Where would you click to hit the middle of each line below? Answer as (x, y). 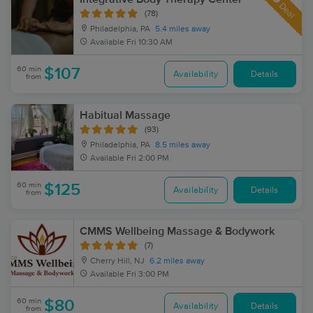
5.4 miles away (183, 29)
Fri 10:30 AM (150, 43)
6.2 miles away (177, 261)
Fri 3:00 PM (148, 275)
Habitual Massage (125, 115)
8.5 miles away (183, 145)
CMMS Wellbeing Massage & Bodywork (177, 231)
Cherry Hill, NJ (116, 261)
